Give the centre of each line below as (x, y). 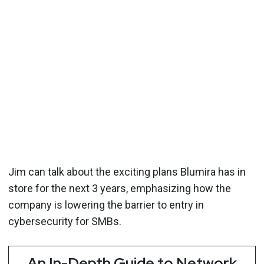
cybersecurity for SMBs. (65, 221)
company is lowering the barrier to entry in (106, 204)
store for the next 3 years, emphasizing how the (120, 188)
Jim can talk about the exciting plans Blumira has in (127, 171)
